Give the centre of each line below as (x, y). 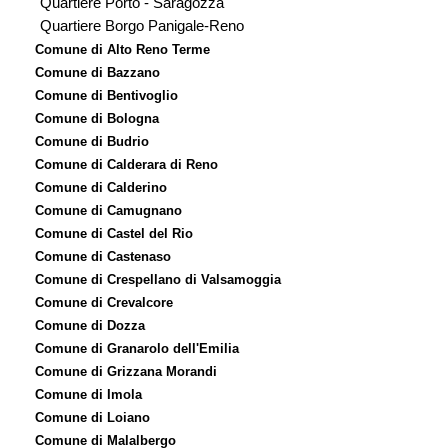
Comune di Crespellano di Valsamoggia (158, 279)
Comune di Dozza (90, 325)
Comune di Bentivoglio (106, 95)
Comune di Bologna (97, 118)
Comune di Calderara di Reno (126, 164)
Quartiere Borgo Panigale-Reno (142, 25)
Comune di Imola (88, 394)
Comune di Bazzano (97, 72)
